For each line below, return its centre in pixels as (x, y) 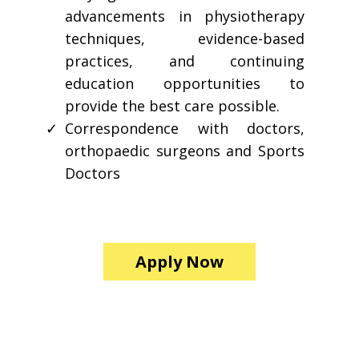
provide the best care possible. (172, 105)
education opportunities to (185, 83)
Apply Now (179, 261)
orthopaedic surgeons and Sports (185, 150)
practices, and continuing (185, 61)
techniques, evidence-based (185, 38)
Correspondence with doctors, (185, 128)
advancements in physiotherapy (185, 16)
